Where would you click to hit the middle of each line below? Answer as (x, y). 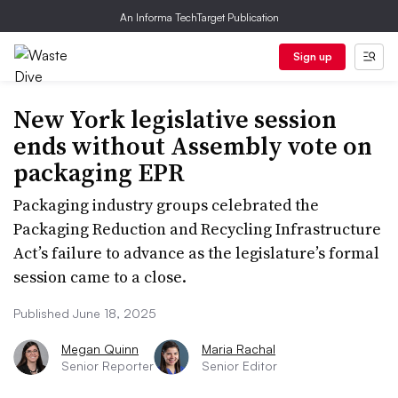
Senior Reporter (107, 366)
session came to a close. (100, 277)
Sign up (312, 56)
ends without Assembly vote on (193, 146)
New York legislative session (175, 119)
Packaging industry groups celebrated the (166, 205)
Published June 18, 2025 (85, 313)
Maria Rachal (239, 349)
